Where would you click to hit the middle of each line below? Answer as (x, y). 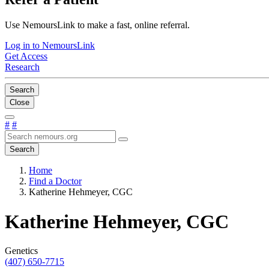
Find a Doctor (55, 181)
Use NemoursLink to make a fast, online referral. (97, 25)
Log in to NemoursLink (50, 46)
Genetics (21, 251)
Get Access (26, 56)
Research (22, 67)
